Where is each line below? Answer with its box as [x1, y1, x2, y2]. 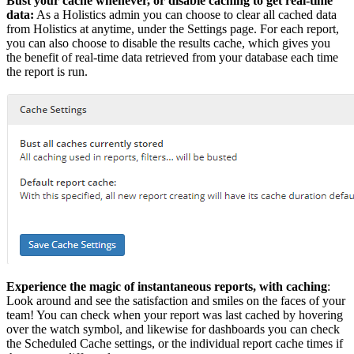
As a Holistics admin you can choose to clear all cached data [34, 8, 337, 22]
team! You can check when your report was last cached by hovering [6, 308, 343, 322]
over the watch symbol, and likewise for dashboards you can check [6, 322, 340, 337]
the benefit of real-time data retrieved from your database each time [6, 51, 338, 65]
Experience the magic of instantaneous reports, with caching [6, 280, 327, 294]
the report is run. [6, 65, 88, 79]
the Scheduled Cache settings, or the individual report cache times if [6, 337, 343, 351]
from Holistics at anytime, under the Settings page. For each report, [6, 22, 339, 36]
